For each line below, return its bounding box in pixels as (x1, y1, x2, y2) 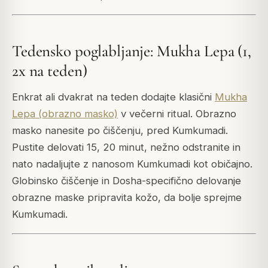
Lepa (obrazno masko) (12, 108, 118, 120)
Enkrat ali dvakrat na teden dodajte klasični (12, 91, 215, 103)
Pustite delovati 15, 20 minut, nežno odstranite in (12, 141, 240, 154)
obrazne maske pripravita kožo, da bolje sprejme (12, 191, 242, 204)
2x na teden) (12, 60, 87, 81)
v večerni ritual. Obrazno (118, 108, 236, 120)
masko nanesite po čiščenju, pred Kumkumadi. (12, 124, 228, 137)
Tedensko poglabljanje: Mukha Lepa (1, (12, 41, 252, 61)
